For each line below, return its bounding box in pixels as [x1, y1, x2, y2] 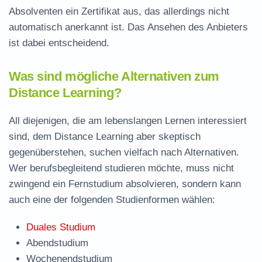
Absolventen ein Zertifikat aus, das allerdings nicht [9, 6, 229, 17]
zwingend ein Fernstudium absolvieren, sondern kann [9, 178, 241, 189]
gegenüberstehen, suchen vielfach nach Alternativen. [9, 147, 239, 158]
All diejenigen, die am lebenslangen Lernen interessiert [9, 115, 247, 126]
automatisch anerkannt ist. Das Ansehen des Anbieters [9, 22, 248, 33]
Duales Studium [26, 222, 95, 233]
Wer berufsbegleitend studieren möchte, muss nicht [9, 163, 234, 174]
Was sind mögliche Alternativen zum [9, 69, 220, 84]
